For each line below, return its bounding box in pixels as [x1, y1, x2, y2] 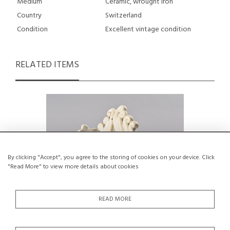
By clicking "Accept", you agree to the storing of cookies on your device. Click [8, 152, 215, 163]
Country [17, 10, 42, 22]
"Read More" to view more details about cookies [8, 162, 139, 172]
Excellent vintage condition [105, 24, 191, 35]
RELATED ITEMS [15, 57, 79, 72]
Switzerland [105, 10, 142, 22]
